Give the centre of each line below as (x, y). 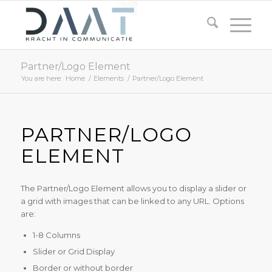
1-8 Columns (56, 235)
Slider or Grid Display (73, 252)
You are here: (41, 78)
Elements (108, 78)
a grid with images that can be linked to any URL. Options (132, 201)
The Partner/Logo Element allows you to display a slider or (133, 189)
